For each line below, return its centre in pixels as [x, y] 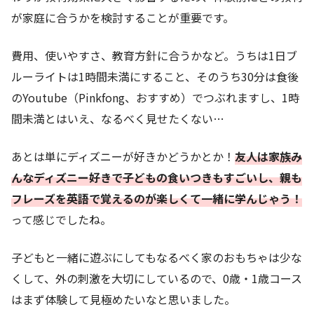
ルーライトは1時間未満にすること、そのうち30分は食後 [155, 76]
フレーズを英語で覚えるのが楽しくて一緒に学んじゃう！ [157, 198]
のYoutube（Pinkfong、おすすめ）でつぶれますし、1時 [155, 97]
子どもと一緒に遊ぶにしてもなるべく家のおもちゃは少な [157, 257]
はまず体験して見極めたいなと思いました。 [123, 299]
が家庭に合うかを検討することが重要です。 [123, 17]
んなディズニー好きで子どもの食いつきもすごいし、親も [157, 177]
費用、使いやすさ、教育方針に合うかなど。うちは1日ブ [154, 55]
